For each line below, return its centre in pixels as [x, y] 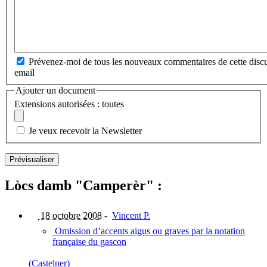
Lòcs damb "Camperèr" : [83, 186]
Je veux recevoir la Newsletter [85, 131]
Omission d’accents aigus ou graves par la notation [149, 231]
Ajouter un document [55, 90]
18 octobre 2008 [70, 216]
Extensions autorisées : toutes [69, 104]
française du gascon [89, 242]
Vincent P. [131, 216]
